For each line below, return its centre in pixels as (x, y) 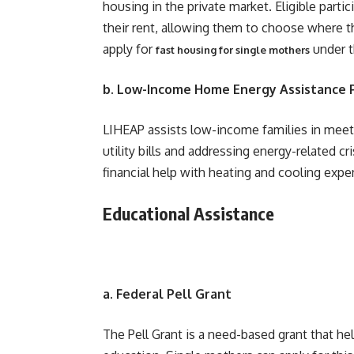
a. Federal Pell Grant (167, 294)
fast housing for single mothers (233, 50)
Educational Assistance (188, 213)
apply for (129, 49)
